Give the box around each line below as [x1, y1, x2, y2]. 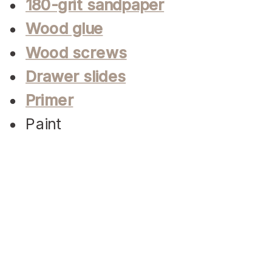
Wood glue [25, 19, 103, 38]
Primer [25, 91, 73, 109]
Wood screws [25, 43, 127, 62]
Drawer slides [25, 67, 126, 86]
